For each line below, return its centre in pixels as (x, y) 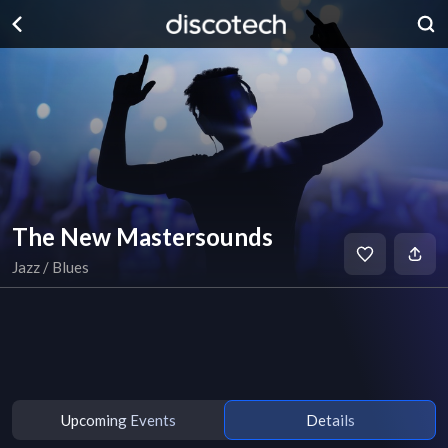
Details (330, 419)
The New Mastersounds (142, 236)
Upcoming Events (118, 419)
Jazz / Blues (50, 267)
